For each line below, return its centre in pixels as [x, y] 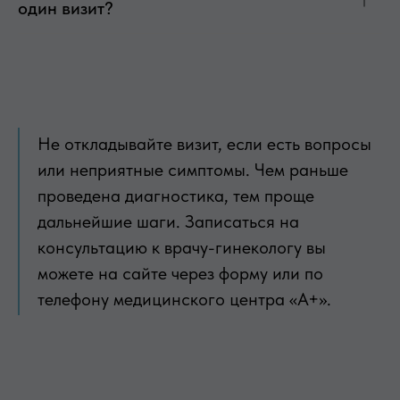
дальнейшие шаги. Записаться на [168, 222]
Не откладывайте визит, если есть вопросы [204, 144]
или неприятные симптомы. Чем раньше [193, 170]
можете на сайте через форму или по [180, 274]
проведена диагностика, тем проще [176, 196]
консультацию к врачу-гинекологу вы [182, 248]
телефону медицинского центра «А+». [184, 300]
